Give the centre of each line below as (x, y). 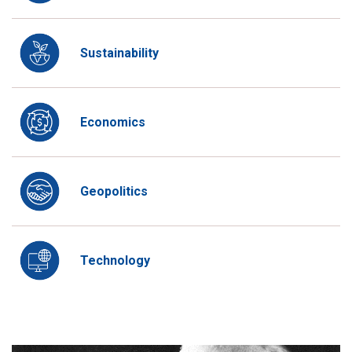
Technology (115, 260)
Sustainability (119, 53)
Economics (113, 122)
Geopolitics (114, 191)
